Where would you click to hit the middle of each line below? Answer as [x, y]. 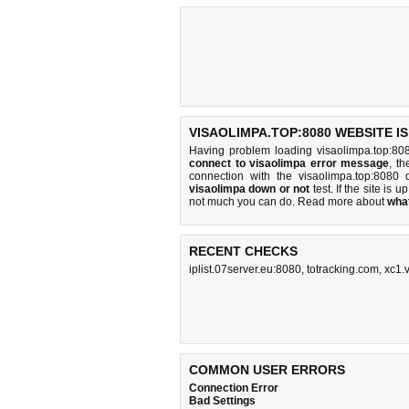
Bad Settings [222, 401]
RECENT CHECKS [243, 251]
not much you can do [241, 202]
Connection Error [234, 388]
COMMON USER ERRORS [267, 370]
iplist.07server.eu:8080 [245, 269]
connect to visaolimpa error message [289, 163]
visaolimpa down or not [250, 189]
